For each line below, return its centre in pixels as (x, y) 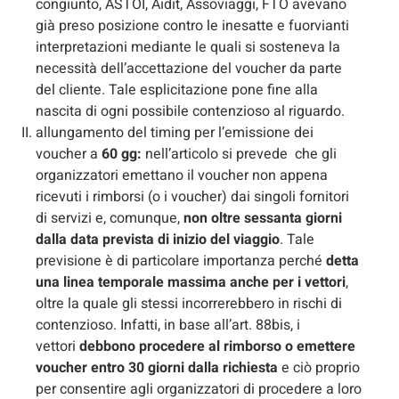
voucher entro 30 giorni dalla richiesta (159, 367)
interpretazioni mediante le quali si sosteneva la (188, 47)
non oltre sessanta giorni (263, 218)
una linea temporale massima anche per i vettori (191, 282)
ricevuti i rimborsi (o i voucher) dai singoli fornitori (192, 196)
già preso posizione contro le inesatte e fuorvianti (192, 25)
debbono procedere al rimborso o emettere (217, 346)
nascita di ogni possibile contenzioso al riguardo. (190, 111)
